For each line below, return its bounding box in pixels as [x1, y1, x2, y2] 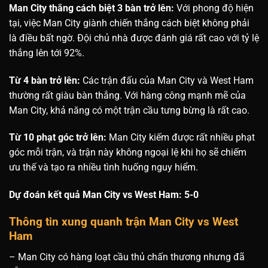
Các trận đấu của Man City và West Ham [80, 74, 254, 86]
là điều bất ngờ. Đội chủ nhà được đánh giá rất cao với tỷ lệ [9, 32, 259, 44]
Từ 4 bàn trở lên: [9, 74, 80, 86]
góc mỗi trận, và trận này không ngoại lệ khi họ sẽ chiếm [9, 147, 246, 159]
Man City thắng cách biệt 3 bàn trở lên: [9, 2, 174, 14]
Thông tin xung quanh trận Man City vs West [9, 214, 238, 229]
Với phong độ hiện [174, 2, 254, 14]
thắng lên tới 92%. [9, 47, 84, 59]
